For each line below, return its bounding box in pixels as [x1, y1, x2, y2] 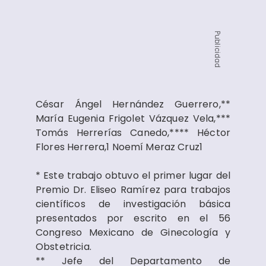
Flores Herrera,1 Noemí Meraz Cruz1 [36, 140, 203, 154]
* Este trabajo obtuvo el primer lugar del [36, 169, 230, 182]
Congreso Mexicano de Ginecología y [36, 226, 230, 239]
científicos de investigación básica [36, 197, 230, 211]
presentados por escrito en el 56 [36, 211, 230, 225]
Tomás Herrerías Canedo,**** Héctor [36, 126, 230, 140]
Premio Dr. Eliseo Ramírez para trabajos [36, 183, 230, 197]
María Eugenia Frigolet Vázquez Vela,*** [36, 112, 230, 125]
